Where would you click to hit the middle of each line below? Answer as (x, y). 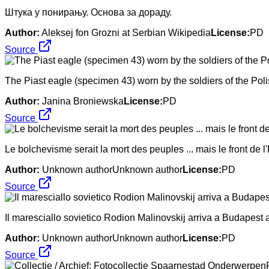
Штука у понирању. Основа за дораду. (88, 12)
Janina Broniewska (83, 101)
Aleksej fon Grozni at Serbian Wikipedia (126, 32)
